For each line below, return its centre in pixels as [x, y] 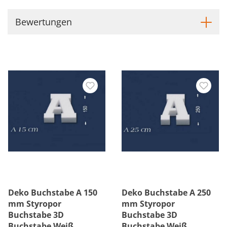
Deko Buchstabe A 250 [166, 193]
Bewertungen [44, 22]
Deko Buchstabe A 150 [53, 193]
